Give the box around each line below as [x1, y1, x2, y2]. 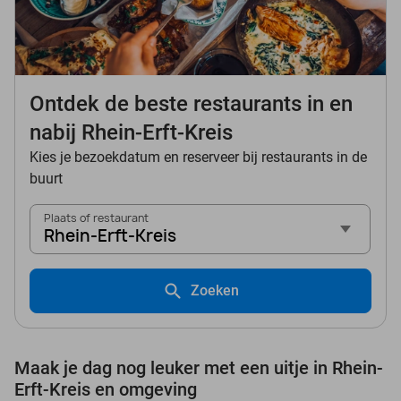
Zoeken [191, 282, 239, 300]
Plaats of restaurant [44, 210, 149, 226]
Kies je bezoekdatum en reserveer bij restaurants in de [30, 149, 367, 166]
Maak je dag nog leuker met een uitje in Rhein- [14, 357, 383, 380]
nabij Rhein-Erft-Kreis [30, 120, 233, 146]
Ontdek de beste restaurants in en [30, 91, 353, 117]
